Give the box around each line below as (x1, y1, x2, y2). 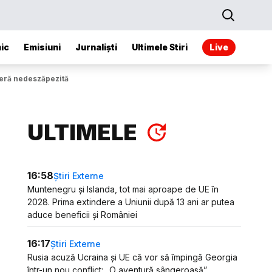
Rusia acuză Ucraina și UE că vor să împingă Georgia (27, 252, 238, 262)
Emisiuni (24, 42, 61, 52)
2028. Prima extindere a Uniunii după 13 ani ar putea (27, 197, 235, 207)
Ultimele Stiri (132, 42, 188, 52)
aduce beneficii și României (27, 209, 138, 220)
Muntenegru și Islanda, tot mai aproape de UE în (27, 184, 219, 194)
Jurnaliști (75, 42, 117, 52)
